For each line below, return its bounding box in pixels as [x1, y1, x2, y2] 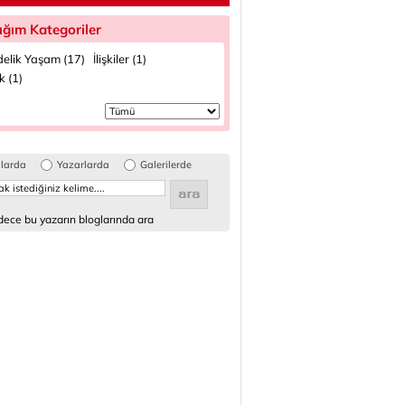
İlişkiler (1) [93, 52, 146, 66]
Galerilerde [140, 158, 192, 171]
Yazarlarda [57, 158, 109, 171]
